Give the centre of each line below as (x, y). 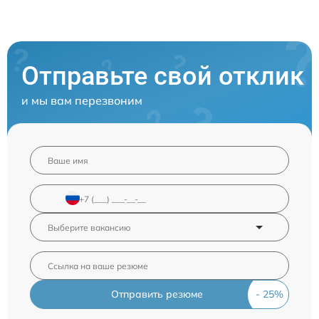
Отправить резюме (157, 294)
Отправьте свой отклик (163, 77)
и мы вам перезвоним (82, 101)
